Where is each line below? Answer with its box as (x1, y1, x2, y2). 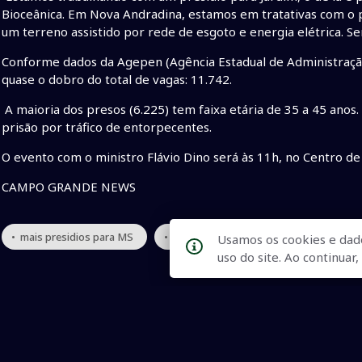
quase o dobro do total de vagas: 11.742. (2, 71, 232, 88)
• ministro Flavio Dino (164, 229, 269, 245)
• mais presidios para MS (11, 229, 133, 245)
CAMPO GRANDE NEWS (2, 179, 136, 196)
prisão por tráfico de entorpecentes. (2, 119, 212, 136)
